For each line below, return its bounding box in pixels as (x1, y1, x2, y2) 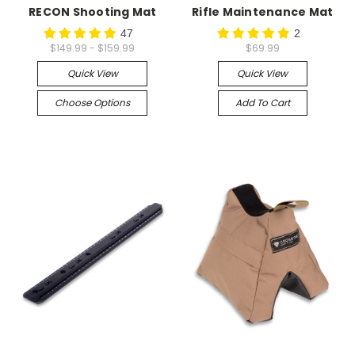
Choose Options (55, 95, 131, 109)
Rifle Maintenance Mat (192, 3, 334, 20)
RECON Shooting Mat (29, 3, 157, 20)
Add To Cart (235, 95, 290, 109)
